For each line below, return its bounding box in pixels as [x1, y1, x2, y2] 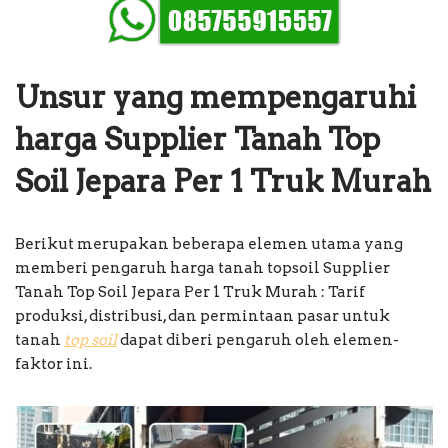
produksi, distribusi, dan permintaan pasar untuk [15, 306, 390, 325]
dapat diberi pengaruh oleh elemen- [117, 330, 399, 349]
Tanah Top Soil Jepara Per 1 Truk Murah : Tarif [15, 282, 365, 301]
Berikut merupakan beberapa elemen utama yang [15, 234, 403, 253]
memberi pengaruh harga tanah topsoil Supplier [15, 258, 390, 277]
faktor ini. [15, 354, 92, 373]
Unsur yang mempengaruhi [15, 78, 416, 115]
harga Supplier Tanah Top [15, 120, 380, 157]
